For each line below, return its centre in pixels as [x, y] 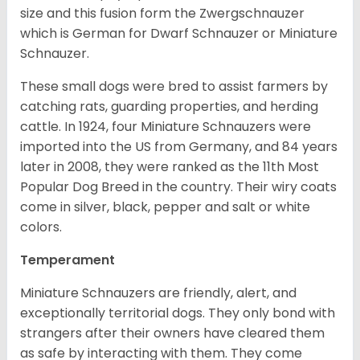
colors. [41, 227]
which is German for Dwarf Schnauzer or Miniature [179, 33]
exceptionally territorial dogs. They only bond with [178, 313]
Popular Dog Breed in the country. [127, 186]
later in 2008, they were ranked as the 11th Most [170, 166]
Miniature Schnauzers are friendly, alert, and [158, 292]
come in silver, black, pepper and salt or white [165, 207]
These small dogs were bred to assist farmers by [174, 86]
